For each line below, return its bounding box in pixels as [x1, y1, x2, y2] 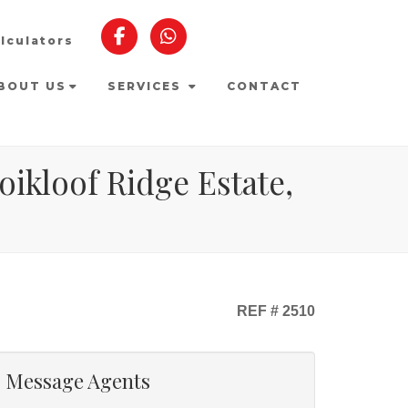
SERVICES [107, 79, 186, 93]
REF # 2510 [233, 303, 315, 319]
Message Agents [5, 367, 150, 394]
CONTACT [227, 79, 301, 93]
